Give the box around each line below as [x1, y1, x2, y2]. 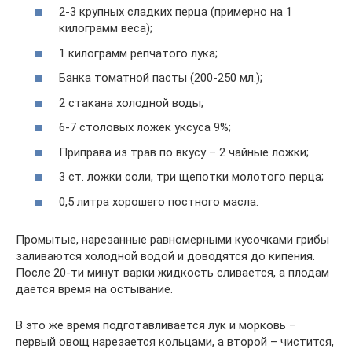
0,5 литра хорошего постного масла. [59, 194, 258, 209]
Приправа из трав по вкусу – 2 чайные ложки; [59, 145, 309, 159]
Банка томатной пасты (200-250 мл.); [59, 71, 262, 85]
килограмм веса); [59, 21, 152, 35]
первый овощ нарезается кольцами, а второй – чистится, [16, 334, 334, 349]
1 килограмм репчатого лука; [59, 46, 218, 60]
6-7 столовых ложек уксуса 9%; [59, 120, 231, 134]
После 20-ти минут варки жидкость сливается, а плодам [16, 265, 329, 280]
